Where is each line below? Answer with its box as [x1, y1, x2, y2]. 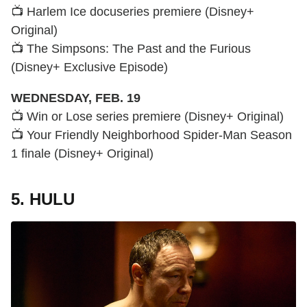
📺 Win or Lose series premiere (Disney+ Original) [11, 110, 284, 124]
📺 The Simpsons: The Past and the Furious [11, 42, 251, 56]
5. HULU [11, 190, 75, 209]
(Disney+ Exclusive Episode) [11, 60, 168, 75]
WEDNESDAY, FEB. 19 [11, 91, 140, 106]
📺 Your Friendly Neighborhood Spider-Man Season [11, 128, 292, 143]
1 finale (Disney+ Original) [11, 147, 153, 161]
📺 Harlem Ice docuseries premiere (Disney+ [11, 5, 254, 19]
